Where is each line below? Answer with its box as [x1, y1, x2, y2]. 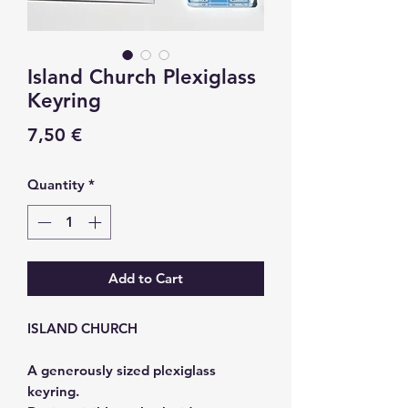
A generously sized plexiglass [27, 362, 216, 380]
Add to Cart [108, 270, 183, 288]
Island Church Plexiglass [27, 64, 256, 89]
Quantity [27, 175, 85, 193]
